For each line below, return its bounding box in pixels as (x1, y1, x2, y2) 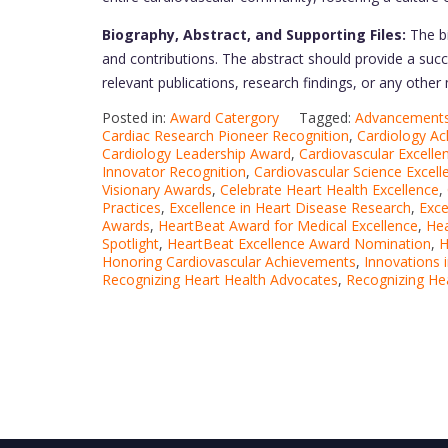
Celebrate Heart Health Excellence (220, 180, 439, 200)
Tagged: (299, 108, 355, 128)
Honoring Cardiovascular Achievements (102, 252, 356, 272)
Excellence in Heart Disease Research (169, 198, 411, 218)
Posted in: (102, 108, 170, 128)
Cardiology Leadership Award (102, 144, 291, 164)
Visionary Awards (102, 180, 212, 200)
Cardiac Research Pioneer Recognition (102, 126, 349, 146)
